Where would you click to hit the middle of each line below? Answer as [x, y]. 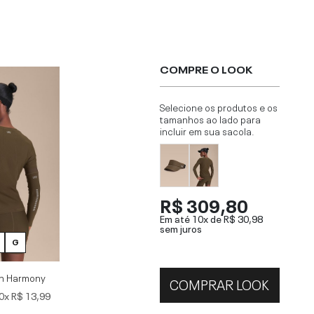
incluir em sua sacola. [207, 131]
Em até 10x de [191, 218]
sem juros [180, 227]
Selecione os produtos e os [218, 107]
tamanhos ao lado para [210, 119]
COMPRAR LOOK [220, 284]
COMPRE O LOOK [206, 69]
